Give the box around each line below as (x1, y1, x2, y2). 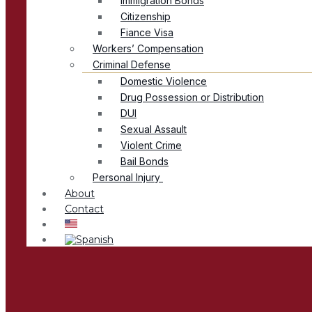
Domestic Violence (120, 75, 207, 88)
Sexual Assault (120, 123, 187, 136)
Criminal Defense (93, 58, 171, 71)
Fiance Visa (120, 26, 173, 39)
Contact (65, 203, 104, 216)
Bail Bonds (120, 155, 169, 168)
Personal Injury (93, 171, 163, 184)
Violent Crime (120, 139, 182, 152)
